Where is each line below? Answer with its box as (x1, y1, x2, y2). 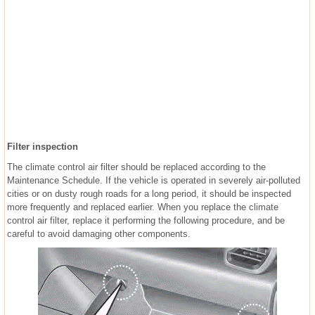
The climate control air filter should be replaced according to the (7, 162, 266, 173)
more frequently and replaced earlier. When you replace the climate (7, 202, 278, 213)
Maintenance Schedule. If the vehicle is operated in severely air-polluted (7, 175, 300, 186)
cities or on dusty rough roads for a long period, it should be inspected (7, 188, 291, 200)
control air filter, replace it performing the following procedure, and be (7, 215, 285, 226)
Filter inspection (7, 141, 78, 153)
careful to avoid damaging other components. (7, 229, 191, 240)
